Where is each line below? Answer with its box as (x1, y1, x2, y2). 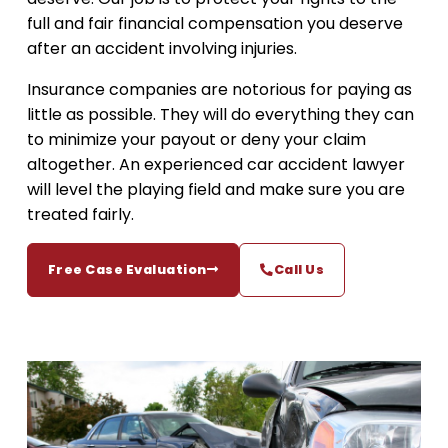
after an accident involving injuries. (26, 37, 297, 60)
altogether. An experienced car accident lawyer (26, 153, 405, 176)
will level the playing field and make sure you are (26, 178, 405, 201)
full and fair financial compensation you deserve (26, 12, 403, 35)
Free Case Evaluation (47, 261, 207, 278)
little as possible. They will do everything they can (26, 103, 414, 126)
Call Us (273, 261, 325, 278)
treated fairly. (26, 203, 134, 226)
